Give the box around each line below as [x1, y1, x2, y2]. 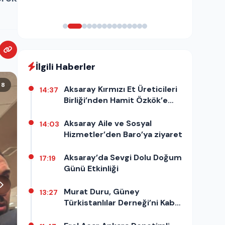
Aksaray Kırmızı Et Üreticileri [64, 83, 177, 94]
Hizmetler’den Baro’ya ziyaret [64, 129, 182, 140]
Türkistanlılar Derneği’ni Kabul [64, 197, 182, 208]
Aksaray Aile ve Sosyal [64, 118, 152, 129]
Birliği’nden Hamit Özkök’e [64, 94, 168, 105]
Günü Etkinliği [64, 163, 119, 174]
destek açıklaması [64, 105, 136, 117]
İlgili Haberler [36, 60, 95, 73]
